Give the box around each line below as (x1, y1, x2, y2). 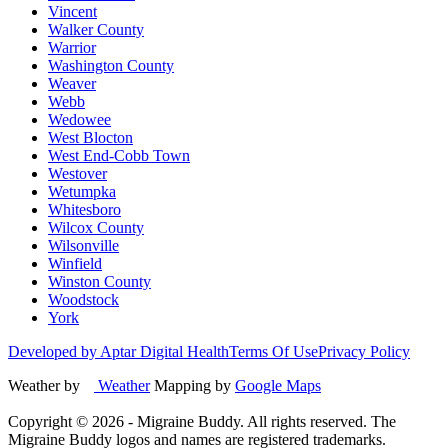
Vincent (48, 2, 97, 20)
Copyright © (8, 412, 92, 430)
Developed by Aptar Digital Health (8, 342, 229, 360)
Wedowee (48, 110, 111, 128)
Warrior (48, 38, 96, 56)
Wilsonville (48, 236, 119, 254)
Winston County (48, 272, 151, 290)
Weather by (8, 376, 84, 394)
